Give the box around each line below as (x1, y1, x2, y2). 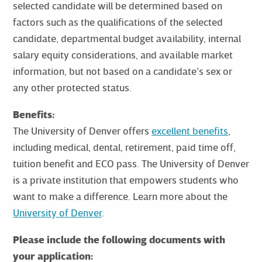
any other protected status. (12, 81, 132, 94)
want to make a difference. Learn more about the (12, 189, 227, 202)
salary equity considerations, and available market (12, 48, 233, 61)
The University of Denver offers (12, 124, 151, 137)
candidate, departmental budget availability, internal (12, 32, 241, 44)
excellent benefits (151, 124, 228, 137)
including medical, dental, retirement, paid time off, (12, 140, 236, 153)
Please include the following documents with (12, 233, 225, 246)
